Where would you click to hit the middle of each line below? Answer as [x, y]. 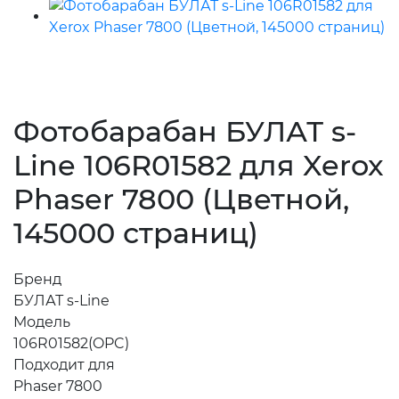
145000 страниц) [136, 232]
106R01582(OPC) [71, 344]
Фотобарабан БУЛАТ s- [185, 131]
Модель [42, 322]
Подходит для [64, 365]
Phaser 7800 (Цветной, [181, 199]
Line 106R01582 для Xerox [199, 165]
